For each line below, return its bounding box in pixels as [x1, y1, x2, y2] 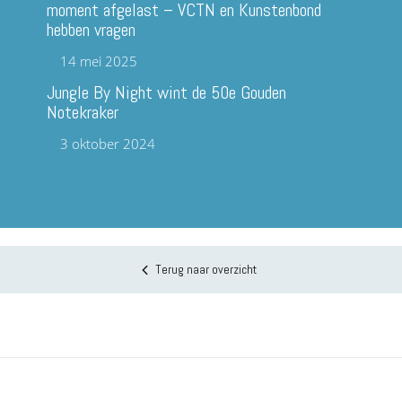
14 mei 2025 [60, 52, 138, 71]
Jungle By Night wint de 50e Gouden [47, 81, 287, 105]
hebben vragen [47, 18, 150, 42]
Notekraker [47, 100, 119, 125]
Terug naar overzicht [154, 261, 257, 278]
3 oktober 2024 [60, 135, 156, 153]
